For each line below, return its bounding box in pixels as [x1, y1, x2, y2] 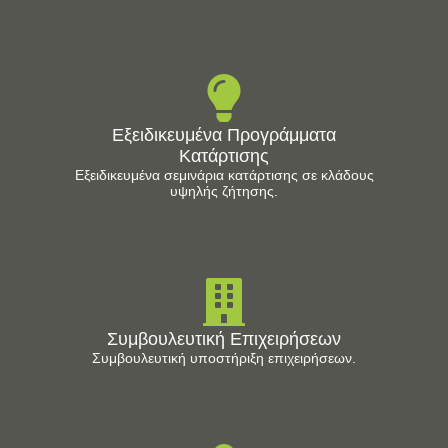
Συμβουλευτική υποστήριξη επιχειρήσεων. [92, 349, 356, 366]
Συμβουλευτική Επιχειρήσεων [107, 328, 341, 349]
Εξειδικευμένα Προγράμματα [112, 125, 336, 146]
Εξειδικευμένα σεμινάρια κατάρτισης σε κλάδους [74, 167, 374, 184]
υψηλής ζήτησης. [170, 183, 278, 200]
